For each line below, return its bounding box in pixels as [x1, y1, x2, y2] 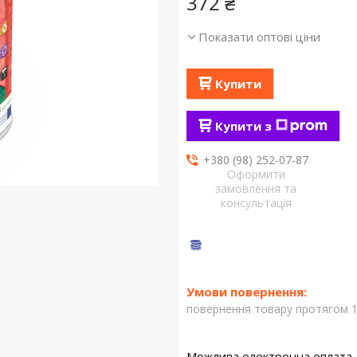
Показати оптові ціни [198, 29, 320, 45]
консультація [220, 195, 292, 210]
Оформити [226, 167, 285, 182]
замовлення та [215, 181, 297, 196]
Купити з [214, 118, 272, 134]
